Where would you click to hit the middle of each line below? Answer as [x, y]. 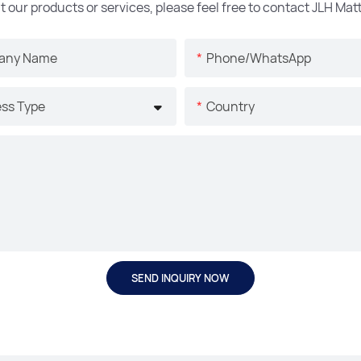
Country [230, 106]
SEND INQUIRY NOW [180, 278]
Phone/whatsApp [259, 58]
